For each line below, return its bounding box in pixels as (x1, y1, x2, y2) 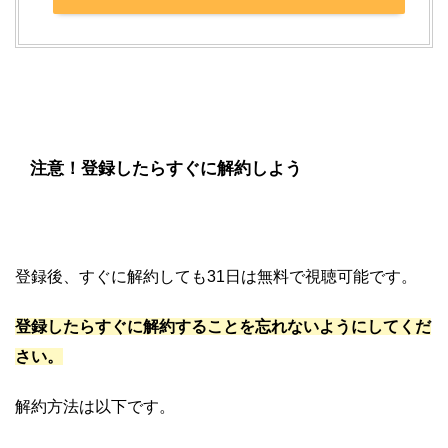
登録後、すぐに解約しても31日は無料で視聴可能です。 (15, 267, 417, 285)
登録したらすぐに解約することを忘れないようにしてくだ (15, 317, 431, 335)
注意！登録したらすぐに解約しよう (30, 158, 302, 178)
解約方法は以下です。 (15, 397, 175, 415)
